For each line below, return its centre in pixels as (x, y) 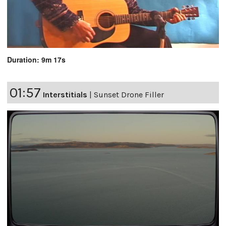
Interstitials (65, 94)
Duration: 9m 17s (36, 59)
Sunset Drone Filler (129, 94)
